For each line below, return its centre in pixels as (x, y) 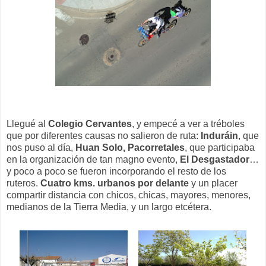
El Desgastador (215, 159)
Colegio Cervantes (89, 123)
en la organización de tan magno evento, (93, 159)
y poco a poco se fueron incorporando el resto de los (116, 171)
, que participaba (220, 147)
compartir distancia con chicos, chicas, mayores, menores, (129, 195)
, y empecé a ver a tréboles (188, 123)
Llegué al (26, 123)
